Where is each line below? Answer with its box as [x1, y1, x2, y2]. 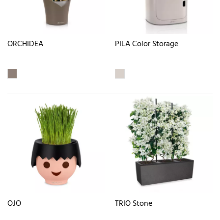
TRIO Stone [115, 197, 152, 210]
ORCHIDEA [7, 38, 43, 51]
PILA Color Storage [115, 38, 178, 51]
